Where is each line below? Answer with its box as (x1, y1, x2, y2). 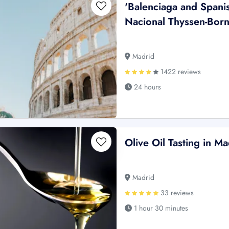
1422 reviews (158, 66, 201, 77)
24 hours (132, 82, 162, 93)
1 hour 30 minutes (132, 203, 189, 214)
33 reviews (158, 188, 194, 198)
